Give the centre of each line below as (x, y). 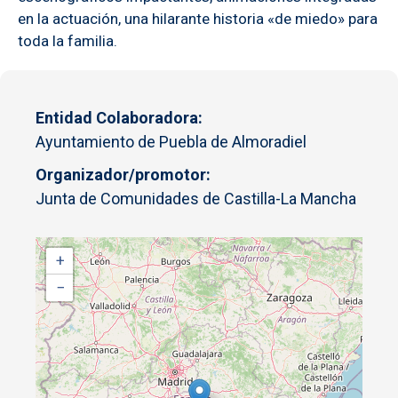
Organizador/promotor (121, 174)
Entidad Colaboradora (117, 117)
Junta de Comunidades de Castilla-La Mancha (196, 198)
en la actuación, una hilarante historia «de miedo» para (198, 18)
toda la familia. (68, 40)
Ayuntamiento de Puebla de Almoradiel (171, 141)
